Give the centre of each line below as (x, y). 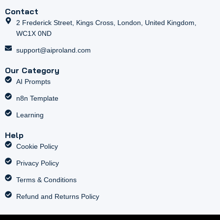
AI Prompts (33, 81)
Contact (22, 11)
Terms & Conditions (46, 179)
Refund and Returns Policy (57, 196)
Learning (30, 115)
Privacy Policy (37, 163)
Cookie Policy (37, 146)
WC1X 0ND (34, 33)
